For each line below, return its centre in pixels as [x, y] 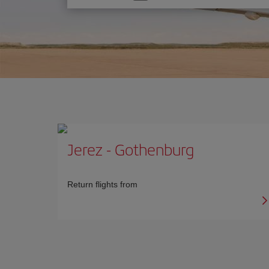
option [91, 11]
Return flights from [102, 184]
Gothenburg [154, 149]
